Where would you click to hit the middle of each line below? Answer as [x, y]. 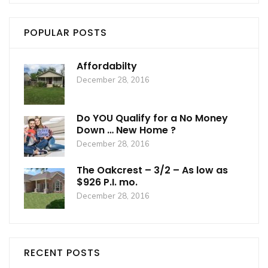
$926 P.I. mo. [107, 182]
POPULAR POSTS [66, 32]
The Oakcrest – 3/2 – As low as [152, 170]
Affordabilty [107, 66]
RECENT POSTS [62, 252]
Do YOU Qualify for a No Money [152, 118]
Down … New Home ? [126, 130]
